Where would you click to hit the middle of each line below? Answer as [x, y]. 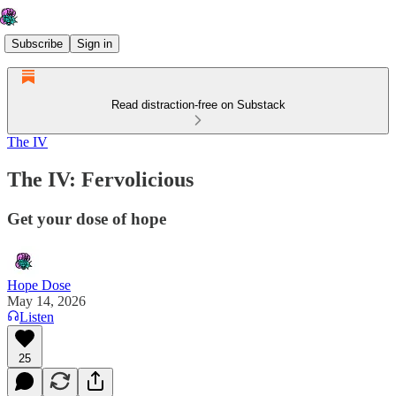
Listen [37, 316]
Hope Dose [39, 285]
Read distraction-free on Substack [198, 105]
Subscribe [37, 43]
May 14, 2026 [46, 301]
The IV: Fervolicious [100, 179]
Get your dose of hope [87, 218]
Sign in [95, 43]
